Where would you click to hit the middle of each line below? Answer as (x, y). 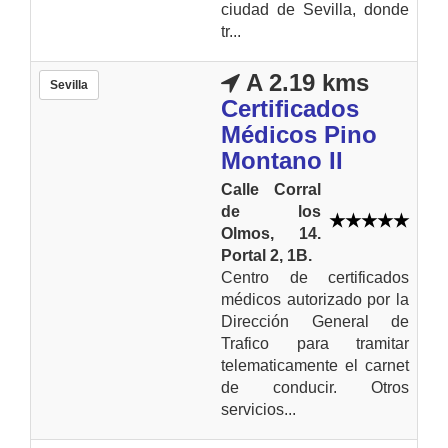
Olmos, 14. (271, 233)
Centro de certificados (315, 277)
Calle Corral (271, 189)
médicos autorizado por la (315, 299)
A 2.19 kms (304, 82)
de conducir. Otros (315, 387)
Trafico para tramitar (315, 343)
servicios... (258, 409)
